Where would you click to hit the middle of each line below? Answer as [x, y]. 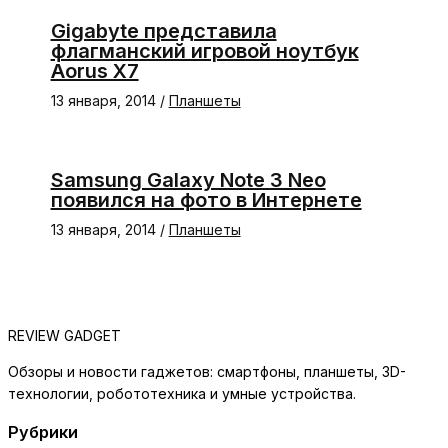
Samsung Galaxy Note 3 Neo [188, 179]
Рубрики [43, 432]
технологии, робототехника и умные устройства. [182, 393]
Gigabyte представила [163, 30]
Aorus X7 [94, 70]
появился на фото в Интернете [206, 199]
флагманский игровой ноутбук [204, 50]
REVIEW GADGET [64, 335]
